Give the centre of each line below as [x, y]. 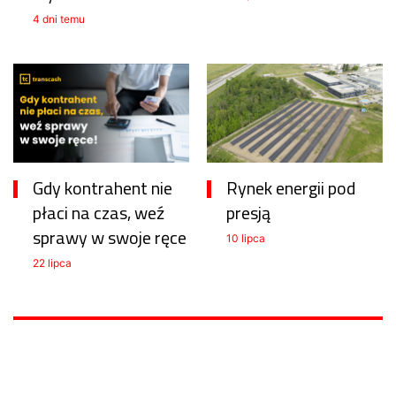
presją [248, 213]
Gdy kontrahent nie [103, 188]
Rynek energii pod [291, 188]
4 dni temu [59, 19]
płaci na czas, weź [99, 213]
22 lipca [52, 263]
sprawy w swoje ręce [110, 238]
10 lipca [246, 239]
